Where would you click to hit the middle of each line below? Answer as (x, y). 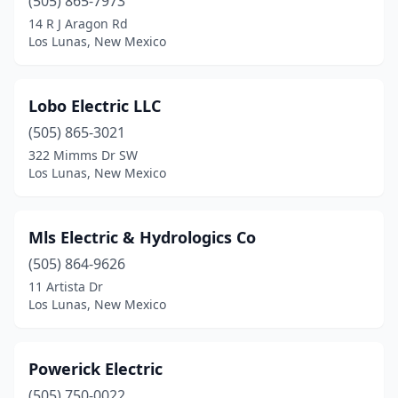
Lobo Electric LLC (95, 106)
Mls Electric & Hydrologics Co (142, 237)
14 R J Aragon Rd (78, 24)
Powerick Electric (96, 369)
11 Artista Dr (66, 287)
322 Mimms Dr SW (83, 155)
